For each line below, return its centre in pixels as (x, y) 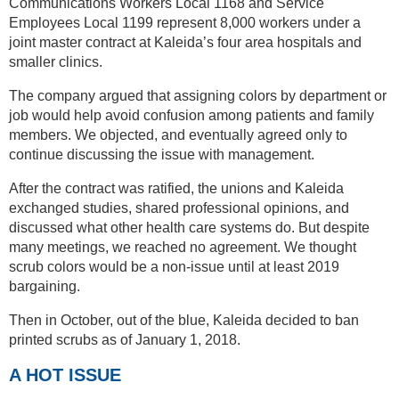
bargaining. (45, 286)
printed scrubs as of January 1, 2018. (125, 339)
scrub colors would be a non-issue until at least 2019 (174, 266)
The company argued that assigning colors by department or (198, 95)
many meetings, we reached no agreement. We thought (183, 247)
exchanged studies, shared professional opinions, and (179, 208)
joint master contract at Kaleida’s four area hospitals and (185, 42)
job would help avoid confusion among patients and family (191, 115)
